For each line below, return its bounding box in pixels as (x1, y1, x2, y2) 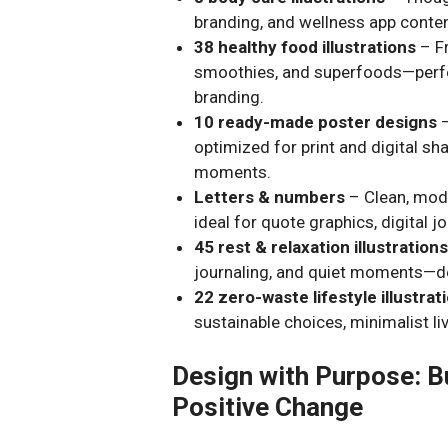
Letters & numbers (194, 187, 346, 207)
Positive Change (172, 391, 363, 422)
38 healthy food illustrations (194, 37, 417, 57)
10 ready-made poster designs (194, 112, 438, 132)
